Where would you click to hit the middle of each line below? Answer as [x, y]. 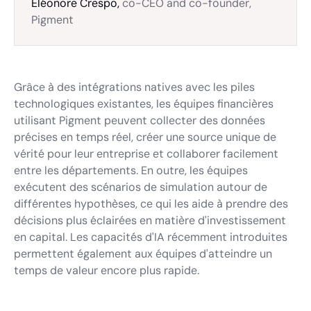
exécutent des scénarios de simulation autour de [141, 187]
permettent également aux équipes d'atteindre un [143, 254]
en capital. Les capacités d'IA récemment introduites [151, 237]
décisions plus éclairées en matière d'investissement [150, 220]
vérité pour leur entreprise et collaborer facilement [146, 154]
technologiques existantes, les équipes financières [144, 104]
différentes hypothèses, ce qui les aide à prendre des [151, 204]
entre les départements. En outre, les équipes [131, 170]
